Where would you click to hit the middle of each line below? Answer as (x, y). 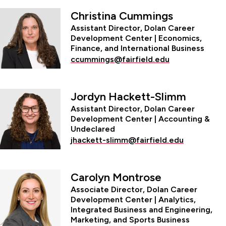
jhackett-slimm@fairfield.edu (127, 140)
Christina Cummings (122, 16)
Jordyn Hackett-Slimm (128, 96)
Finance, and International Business (137, 48)
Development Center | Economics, (136, 38)
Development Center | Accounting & (140, 119)
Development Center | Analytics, (133, 199)
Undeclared (93, 129)
